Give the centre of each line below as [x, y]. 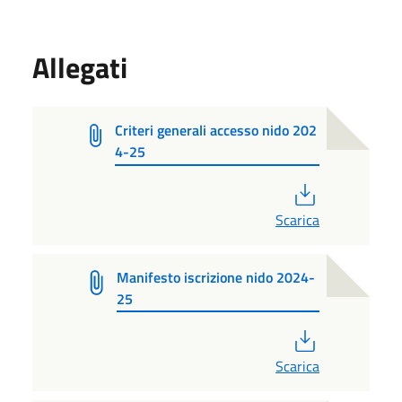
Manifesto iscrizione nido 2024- [216, 277]
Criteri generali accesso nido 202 [216, 130]
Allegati [80, 67]
